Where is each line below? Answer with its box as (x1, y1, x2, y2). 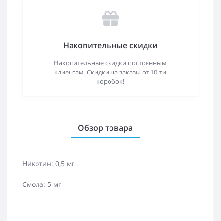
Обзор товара (78, 122, 133, 133)
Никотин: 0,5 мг (22, 158, 74, 168)
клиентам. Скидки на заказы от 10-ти (54, 67, 166, 76)
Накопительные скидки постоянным (54, 58, 167, 67)
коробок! (96, 76, 124, 86)
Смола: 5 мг (22, 179, 61, 189)
